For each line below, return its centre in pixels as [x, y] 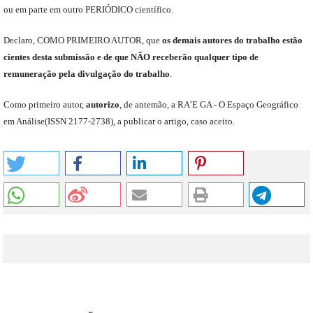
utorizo [105, 105]
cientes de [22, 57]
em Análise [24, 122]
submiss [70, 57]
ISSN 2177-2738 [79, 122]
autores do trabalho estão [252, 41]
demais [187, 41]
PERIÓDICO [109, 10]
